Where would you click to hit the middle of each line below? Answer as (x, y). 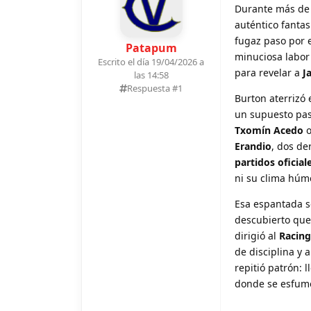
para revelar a (269, 72)
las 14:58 (151, 75)
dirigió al (257, 235)
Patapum (151, 48)
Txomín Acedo (269, 130)
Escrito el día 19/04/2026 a (151, 61)
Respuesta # (152, 88)
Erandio (253, 146)
